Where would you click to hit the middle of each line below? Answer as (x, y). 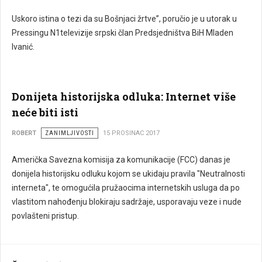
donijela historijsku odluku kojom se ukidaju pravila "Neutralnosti (128, 174)
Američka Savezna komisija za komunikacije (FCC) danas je (121, 160)
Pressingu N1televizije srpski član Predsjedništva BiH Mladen (123, 33)
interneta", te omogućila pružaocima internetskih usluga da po (126, 188)
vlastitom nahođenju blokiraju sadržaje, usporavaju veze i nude (127, 202)
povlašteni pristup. (45, 216)
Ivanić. (23, 47)
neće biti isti (45, 112)
